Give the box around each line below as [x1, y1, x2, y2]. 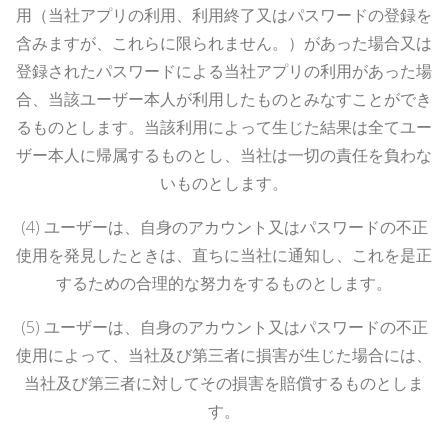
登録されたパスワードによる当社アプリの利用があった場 [16, 59, 432, 82]
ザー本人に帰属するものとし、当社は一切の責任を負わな [16, 143, 432, 166]
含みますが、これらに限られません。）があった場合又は [16, 31, 432, 54]
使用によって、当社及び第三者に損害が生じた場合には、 [16, 343, 432, 366]
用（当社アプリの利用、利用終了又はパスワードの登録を [16, 3, 432, 26]
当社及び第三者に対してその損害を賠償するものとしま [24, 371, 424, 394]
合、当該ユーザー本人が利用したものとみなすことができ [16, 87, 432, 110]
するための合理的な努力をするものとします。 [56, 271, 392, 294]
